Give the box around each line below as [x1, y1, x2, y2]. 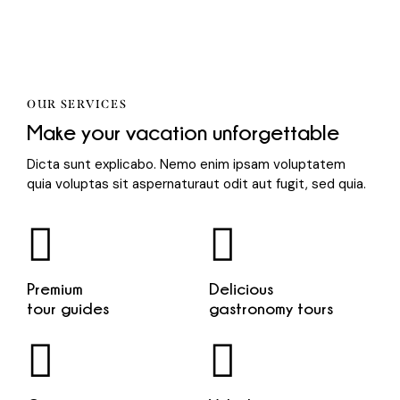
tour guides [27, 299, 109, 318]
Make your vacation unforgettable [27, 121, 339, 145]
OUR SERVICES [27, 97, 128, 112]
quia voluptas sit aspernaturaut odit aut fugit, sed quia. [27, 175, 366, 194]
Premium [27, 279, 83, 298]
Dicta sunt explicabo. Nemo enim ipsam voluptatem [27, 155, 346, 174]
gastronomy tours [209, 299, 333, 318]
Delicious [209, 279, 273, 298]
